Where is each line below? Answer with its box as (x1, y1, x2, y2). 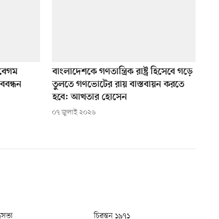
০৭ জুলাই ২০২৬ (51, 108, 96, 118)
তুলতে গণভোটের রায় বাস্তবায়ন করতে (52, 79, 184, 91)
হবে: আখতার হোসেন (52, 92, 127, 104)
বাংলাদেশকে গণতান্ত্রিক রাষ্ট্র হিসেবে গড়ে (52, 66, 193, 78)
